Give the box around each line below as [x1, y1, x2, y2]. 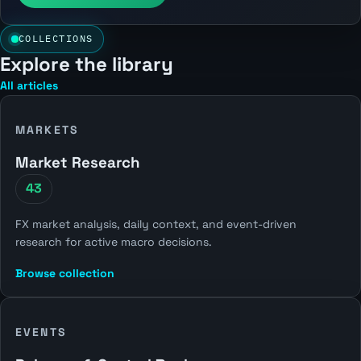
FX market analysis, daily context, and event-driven [15, 216, 297, 231]
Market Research [15, 152, 140, 172]
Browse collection [15, 265, 114, 280]
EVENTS [15, 325, 67, 340]
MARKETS [15, 122, 79, 137]
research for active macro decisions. [15, 234, 212, 249]
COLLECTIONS [18, 32, 93, 45]
